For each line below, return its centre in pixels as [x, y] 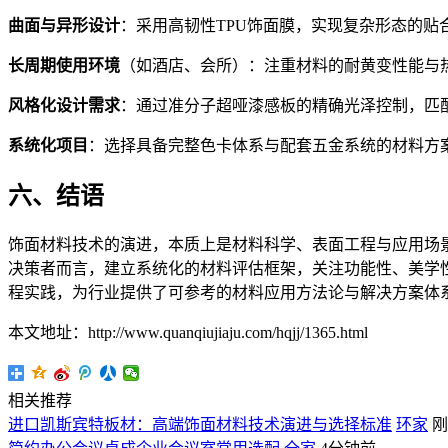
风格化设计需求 [64, 106]
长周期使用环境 [64, 66]
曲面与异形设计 [64, 26]
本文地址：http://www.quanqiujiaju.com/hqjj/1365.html [188, 332]
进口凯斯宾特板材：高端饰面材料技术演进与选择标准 [200, 424]
